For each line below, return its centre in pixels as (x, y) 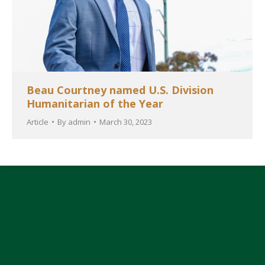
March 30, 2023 (126, 122)
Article (38, 122)
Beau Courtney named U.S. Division (120, 90)
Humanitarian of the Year (95, 103)
